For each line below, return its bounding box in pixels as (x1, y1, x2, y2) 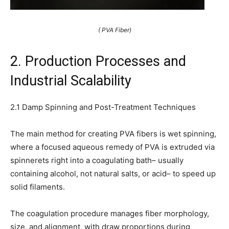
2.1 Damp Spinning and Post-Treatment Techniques (10, 102, 196, 112)
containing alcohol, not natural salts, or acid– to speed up (10, 169, 216, 179)
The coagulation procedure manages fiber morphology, (10, 209, 209, 219)
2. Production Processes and (10, 53, 186, 70)
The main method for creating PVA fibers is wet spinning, (10, 129, 216, 139)
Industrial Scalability (10, 73, 131, 89)
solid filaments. (10, 182, 65, 192)
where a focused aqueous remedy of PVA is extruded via (10, 142, 215, 152)
